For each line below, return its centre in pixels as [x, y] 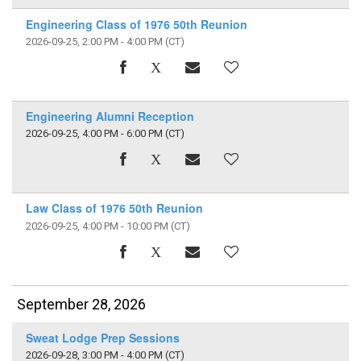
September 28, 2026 [82, 304]
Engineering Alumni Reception [110, 116]
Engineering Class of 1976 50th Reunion [136, 24]
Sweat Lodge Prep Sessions [102, 337]
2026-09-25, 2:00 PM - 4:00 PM [94, 41]
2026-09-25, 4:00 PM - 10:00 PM [97, 226]
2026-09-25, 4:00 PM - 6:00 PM [94, 134]
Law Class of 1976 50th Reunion [114, 208]
